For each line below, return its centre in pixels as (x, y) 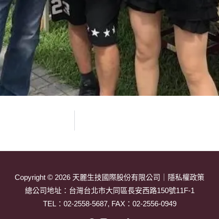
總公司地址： (47, 190)
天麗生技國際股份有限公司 (116, 177)
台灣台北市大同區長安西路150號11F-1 (131, 190)
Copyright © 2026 (44, 177)
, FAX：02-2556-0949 (142, 203)
